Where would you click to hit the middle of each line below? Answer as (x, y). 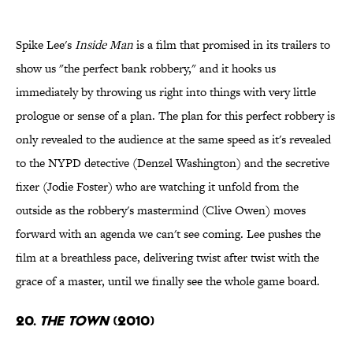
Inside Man (104, 45)
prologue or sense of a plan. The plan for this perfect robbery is (175, 116)
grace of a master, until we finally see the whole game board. (168, 281)
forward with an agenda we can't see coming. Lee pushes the (168, 234)
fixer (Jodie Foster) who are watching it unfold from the (157, 187)
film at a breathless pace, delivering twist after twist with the (167, 258)
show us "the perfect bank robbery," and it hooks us (146, 69)
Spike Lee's (45, 45)
